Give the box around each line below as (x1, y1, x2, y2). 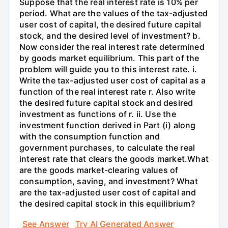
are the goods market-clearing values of (19, 165, 179, 176)
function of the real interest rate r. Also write (19, 87, 196, 97)
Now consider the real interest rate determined (19, 42, 205, 52)
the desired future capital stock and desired (19, 98, 193, 108)
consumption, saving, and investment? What (19, 176, 198, 187)
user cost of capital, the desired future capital (19, 19, 202, 30)
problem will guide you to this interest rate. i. (19, 64, 197, 75)
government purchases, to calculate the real (19, 142, 195, 153)
